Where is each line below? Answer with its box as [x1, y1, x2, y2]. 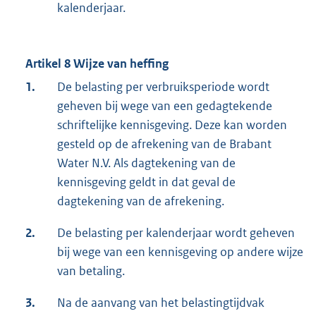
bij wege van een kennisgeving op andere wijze [57, 244, 303, 260]
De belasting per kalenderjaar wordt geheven [57, 225, 295, 241]
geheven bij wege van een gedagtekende [57, 98, 272, 114]
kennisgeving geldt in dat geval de [57, 174, 236, 190]
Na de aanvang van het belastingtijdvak [57, 295, 265, 311]
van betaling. [57, 263, 125, 279]
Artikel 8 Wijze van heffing [25, 56, 169, 72]
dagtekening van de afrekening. [57, 193, 224, 209]
